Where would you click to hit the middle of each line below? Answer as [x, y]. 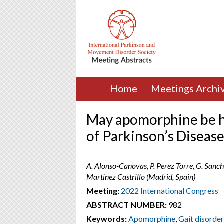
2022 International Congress [170, 191]
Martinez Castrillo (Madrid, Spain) [141, 177]
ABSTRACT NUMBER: [127, 205]
